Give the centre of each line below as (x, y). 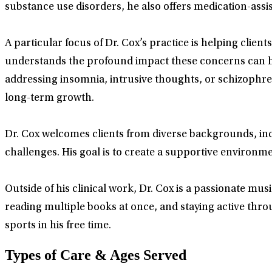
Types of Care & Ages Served (96, 255)
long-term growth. (49, 99)
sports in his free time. (58, 226)
